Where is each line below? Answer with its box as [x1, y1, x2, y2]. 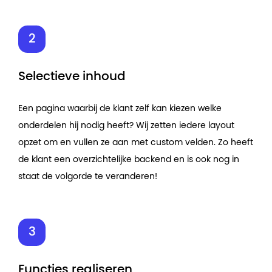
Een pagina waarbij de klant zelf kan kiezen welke [18, 104, 222, 113]
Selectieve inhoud [18, 70, 126, 83]
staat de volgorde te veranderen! [18, 172, 157, 181]
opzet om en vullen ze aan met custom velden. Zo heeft [18, 138, 253, 147]
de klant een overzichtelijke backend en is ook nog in [18, 155, 239, 164]
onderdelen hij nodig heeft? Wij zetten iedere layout [18, 121, 234, 130]
